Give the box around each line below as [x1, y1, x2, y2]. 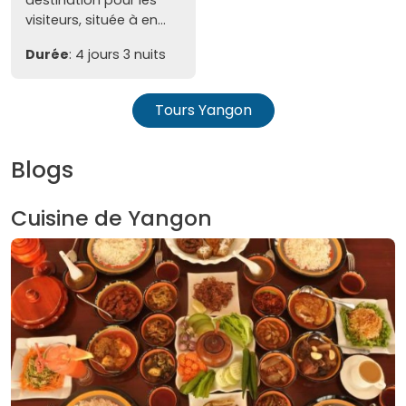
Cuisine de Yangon [11, 202, 212, 233]
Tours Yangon [154, 99, 252, 121]
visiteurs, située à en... [25, 10, 166, 29]
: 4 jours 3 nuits [69, 44, 166, 63]
